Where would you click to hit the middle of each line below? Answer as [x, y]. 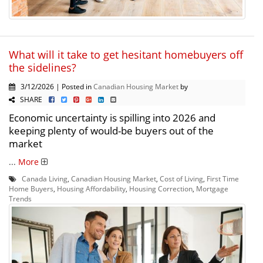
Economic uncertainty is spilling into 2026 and [112, 118]
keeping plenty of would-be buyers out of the [111, 131]
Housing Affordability [91, 189]
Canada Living [45, 179]
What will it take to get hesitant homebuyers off [126, 55]
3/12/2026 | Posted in [54, 87]
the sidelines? [43, 68]
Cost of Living [181, 179]
